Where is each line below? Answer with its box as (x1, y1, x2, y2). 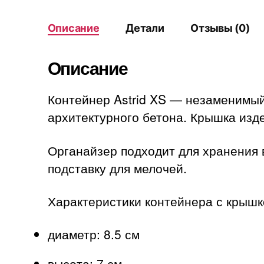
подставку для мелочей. (47, 159, 187, 177)
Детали (126, 22, 164, 35)
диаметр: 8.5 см (47, 225, 140, 243)
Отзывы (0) (190, 22, 250, 35)
